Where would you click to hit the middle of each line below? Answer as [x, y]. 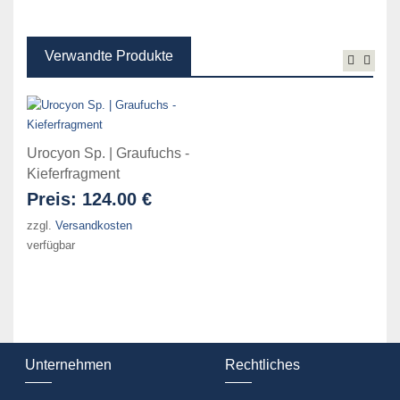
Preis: [54, 200]
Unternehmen [68, 365]
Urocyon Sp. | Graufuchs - [108, 154]
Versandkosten [94, 226]
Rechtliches [262, 365]
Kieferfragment [73, 174]
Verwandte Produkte [109, 56]
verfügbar [51, 246]
